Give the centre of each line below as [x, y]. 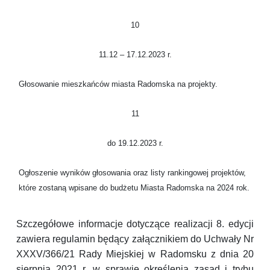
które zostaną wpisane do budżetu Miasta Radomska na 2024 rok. [134, 188]
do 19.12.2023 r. [135, 143]
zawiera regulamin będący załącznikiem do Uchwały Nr [135, 239]
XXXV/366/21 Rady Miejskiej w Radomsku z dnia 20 [135, 254]
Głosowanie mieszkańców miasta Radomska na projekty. [118, 84]
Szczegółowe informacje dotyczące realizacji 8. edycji [135, 224]
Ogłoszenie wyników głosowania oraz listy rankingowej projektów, [132, 173]
